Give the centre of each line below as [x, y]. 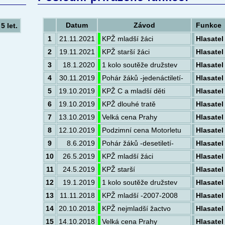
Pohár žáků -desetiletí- [138, 143]
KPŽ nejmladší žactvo [136, 208]
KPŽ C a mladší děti [134, 91]
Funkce [209, 25]
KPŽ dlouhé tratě [129, 104]
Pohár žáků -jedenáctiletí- [143, 78]
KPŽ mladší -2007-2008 [140, 195]
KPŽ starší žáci [126, 51]
